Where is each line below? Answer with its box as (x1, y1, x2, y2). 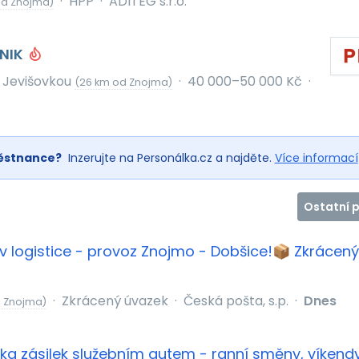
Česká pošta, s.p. (183, 292, 288, 310)
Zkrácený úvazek (61, 292, 168, 310)
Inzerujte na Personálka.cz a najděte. (64, 150, 275, 166)
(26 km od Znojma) (74, 75, 172, 89)
